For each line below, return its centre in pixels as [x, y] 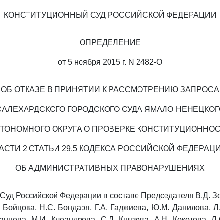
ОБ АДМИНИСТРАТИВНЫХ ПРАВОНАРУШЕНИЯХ [110, 168]
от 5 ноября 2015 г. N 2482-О [110, 62]
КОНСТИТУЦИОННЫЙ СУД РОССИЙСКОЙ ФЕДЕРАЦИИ [110, 15]
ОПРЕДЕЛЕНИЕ [110, 42]
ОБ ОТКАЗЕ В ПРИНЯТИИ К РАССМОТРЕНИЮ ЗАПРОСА [110, 90]
